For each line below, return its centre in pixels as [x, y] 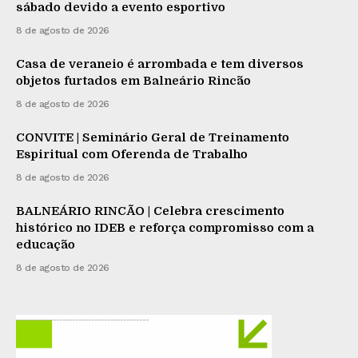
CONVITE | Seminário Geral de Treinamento [153, 138]
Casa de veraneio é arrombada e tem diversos [160, 64]
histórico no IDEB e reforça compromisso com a [165, 228]
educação [46, 245]
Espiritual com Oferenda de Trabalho [132, 155]
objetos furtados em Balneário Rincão [133, 81]
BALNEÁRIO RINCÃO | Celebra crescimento [150, 211]
